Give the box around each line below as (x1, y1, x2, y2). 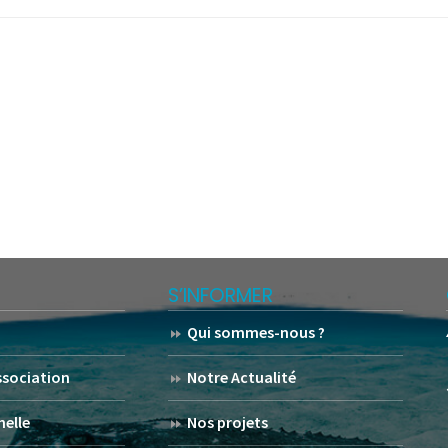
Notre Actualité (187, 366, 297, 387)
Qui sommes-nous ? (187, 321, 326, 342)
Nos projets (187, 411, 269, 432)
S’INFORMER (168, 281, 274, 309)
